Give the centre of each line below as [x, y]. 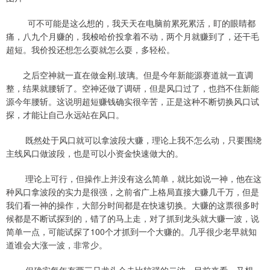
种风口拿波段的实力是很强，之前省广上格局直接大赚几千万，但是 [133, 191]
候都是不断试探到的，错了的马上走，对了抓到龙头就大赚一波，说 [133, 218]
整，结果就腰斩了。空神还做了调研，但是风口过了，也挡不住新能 [133, 88]
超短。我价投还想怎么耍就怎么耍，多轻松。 [90, 49]
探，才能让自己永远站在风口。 [65, 114]
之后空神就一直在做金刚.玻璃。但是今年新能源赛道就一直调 [130, 74]
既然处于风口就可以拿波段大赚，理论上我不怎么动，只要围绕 [134, 140]
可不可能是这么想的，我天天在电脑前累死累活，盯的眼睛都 [131, 23]
